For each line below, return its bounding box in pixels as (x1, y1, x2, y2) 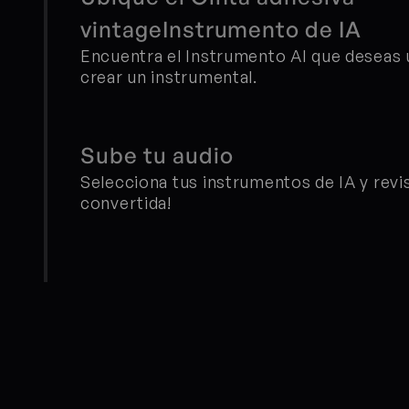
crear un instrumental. (80, 67, 257, 87)
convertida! (80, 193, 172, 213)
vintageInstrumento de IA (80, 16, 362, 43)
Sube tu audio (80, 142, 234, 169)
